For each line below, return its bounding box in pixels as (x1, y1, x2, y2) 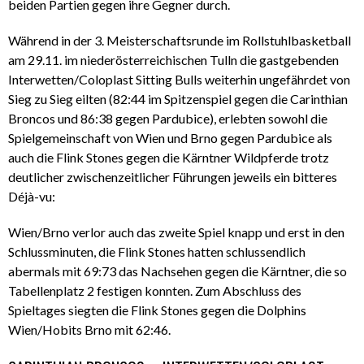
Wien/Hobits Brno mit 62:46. (8, 322, 171, 338)
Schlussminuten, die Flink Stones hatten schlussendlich (8, 244, 305, 260)
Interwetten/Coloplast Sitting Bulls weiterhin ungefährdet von (8, 71, 350, 88)
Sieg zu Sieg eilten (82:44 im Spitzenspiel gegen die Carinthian (8, 91, 348, 107)
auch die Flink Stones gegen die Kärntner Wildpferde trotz (8, 149, 329, 166)
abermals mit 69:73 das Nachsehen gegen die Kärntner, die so (8, 263, 347, 279)
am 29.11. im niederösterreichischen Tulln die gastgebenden (8, 52, 339, 68)
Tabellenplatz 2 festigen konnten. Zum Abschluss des (8, 283, 301, 299)
